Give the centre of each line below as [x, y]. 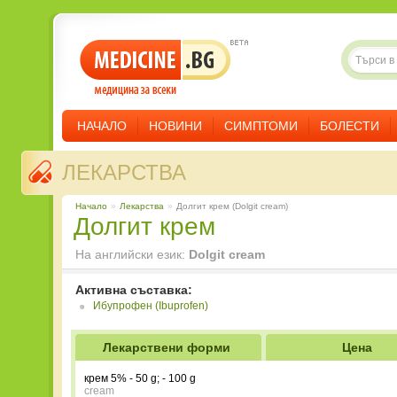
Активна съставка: [134, 290]
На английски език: [132, 254]
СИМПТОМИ [261, 126]
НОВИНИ [175, 126]
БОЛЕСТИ [350, 126]
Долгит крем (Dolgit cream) [232, 206]
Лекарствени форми [166, 347]
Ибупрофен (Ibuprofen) [151, 306]
